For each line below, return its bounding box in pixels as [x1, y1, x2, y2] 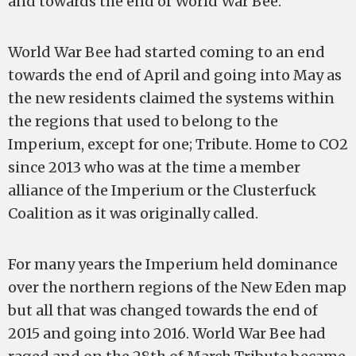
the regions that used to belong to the [8, 112, 278, 130]
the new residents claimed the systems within [8, 89, 335, 107]
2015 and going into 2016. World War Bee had [8, 324, 326, 342]
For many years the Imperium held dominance [8, 255, 338, 273]
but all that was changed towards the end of [8, 301, 318, 319]
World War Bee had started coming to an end [8, 43, 325, 61]
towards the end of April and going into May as [8, 66, 342, 84]
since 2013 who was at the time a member [8, 158, 300, 176]
